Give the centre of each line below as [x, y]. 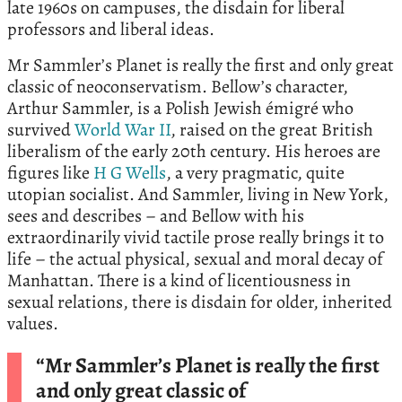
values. [33, 324]
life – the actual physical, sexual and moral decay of [195, 259]
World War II [122, 130]
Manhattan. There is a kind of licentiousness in [179, 281]
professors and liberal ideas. [111, 30]
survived [41, 130]
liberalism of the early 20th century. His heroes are [194, 152]
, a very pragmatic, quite [255, 173]
